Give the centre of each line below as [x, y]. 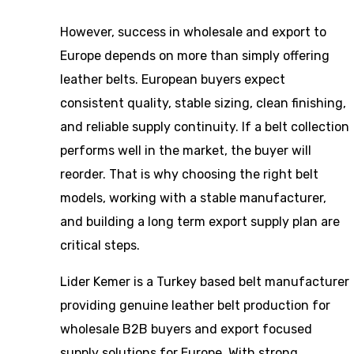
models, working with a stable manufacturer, [193, 198]
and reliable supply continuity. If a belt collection [205, 127]
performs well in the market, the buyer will [186, 151]
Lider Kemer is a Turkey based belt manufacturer [205, 282]
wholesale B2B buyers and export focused [186, 329]
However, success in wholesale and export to [193, 32]
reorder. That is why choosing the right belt [189, 174]
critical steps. [100, 245]
